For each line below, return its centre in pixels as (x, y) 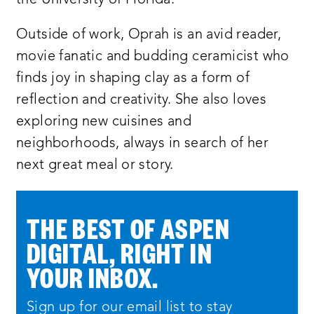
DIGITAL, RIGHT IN (120, 252)
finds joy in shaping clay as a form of (133, 79)
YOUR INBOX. (93, 276)
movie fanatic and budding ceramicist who (153, 57)
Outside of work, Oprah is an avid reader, (149, 35)
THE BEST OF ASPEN (128, 227)
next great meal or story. (95, 166)
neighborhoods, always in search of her (142, 144)
